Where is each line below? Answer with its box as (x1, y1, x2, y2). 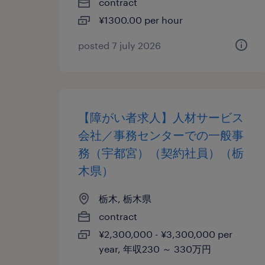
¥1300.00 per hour (99, 14, 183, 25)
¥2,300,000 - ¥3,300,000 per (99, 228, 232, 240)
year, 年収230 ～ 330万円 (99, 243, 211, 254)
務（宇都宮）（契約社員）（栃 (78, 146, 244, 160)
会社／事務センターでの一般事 (78, 128, 244, 142)
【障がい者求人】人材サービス (78, 110, 244, 124)
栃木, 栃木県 (99, 193, 151, 204)
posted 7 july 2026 (78, 40, 161, 51)
